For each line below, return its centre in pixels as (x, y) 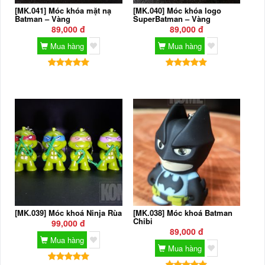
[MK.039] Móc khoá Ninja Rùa (69, 213)
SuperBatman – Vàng (172, 19)
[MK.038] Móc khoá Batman (182, 213)
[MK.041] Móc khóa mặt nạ (63, 11)
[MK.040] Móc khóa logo (177, 11)
